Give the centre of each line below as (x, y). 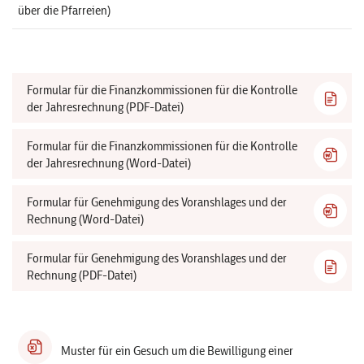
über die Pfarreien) (64, 10)
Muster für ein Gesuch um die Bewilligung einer (177, 351)
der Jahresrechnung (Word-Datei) (109, 163)
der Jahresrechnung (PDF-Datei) (105, 107)
